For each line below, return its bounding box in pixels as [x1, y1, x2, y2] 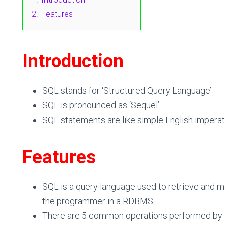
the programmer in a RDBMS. [42, 196, 155, 206]
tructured [109, 85, 145, 96]
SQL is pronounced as [42, 100, 127, 110]
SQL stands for [42, 85, 100, 96]
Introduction [22, 50, 124, 72]
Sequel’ [131, 100, 159, 110]
